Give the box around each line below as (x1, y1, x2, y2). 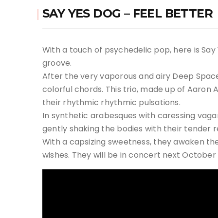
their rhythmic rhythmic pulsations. (42, 97, 181, 108)
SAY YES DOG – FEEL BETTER (42, 6, 213, 20)
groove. (42, 57, 72, 69)
